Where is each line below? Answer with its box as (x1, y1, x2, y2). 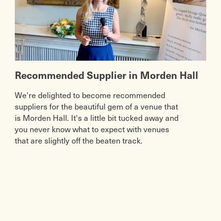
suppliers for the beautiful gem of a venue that (14, 100, 178, 112)
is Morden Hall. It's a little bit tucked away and (14, 111, 179, 124)
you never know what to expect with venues (14, 123, 169, 135)
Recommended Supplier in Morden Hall (14, 68, 198, 82)
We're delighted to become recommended (14, 89, 165, 101)
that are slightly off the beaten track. (14, 134, 143, 147)
